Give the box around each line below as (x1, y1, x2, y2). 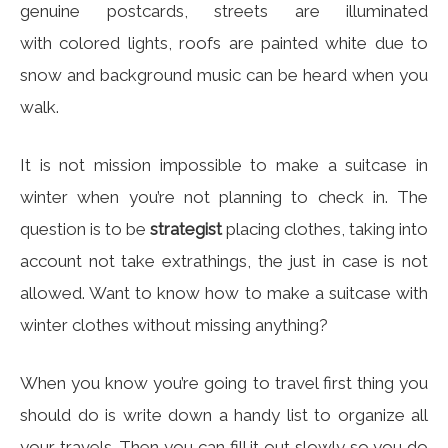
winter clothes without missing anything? (20, 315, 328, 335)
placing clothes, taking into (222, 219, 428, 239)
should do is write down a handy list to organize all (20, 405, 428, 425)
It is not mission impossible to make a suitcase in (20, 155, 428, 175)
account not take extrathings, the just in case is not (20, 251, 428, 271)
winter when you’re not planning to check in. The (20, 187, 428, 207)
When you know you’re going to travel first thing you (20, 373, 428, 393)
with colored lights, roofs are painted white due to (20, 33, 428, 53)
